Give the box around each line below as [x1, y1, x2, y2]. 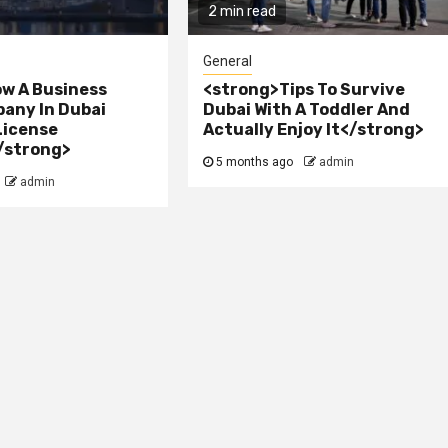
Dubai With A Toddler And [203, 99, 411, 119]
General [203, 52, 253, 69]
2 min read [208, 2, 277, 20]
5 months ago [213, 154, 297, 169]
